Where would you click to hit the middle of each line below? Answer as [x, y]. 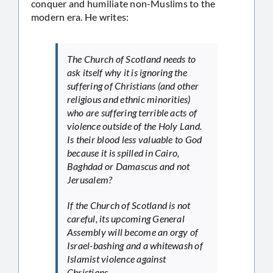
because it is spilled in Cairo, [123, 152]
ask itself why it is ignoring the [127, 72]
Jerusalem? [90, 179]
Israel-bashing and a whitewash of [135, 245]
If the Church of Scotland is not [129, 205]
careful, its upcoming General [126, 218]
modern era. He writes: [80, 16]
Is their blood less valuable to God [135, 139]
